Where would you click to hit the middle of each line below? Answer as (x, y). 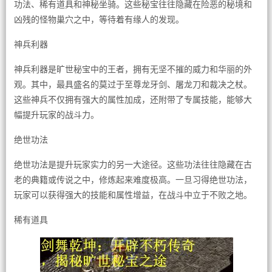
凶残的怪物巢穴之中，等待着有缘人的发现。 (99, 19)
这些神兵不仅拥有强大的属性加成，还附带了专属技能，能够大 (133, 100)
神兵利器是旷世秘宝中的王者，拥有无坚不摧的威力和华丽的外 (133, 69)
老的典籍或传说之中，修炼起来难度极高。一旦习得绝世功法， (133, 180)
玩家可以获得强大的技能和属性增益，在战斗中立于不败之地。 (133, 195)
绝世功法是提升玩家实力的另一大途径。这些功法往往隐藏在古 (133, 165)
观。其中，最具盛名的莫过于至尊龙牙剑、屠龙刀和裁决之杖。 (133, 84)
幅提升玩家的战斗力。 (56, 115)
